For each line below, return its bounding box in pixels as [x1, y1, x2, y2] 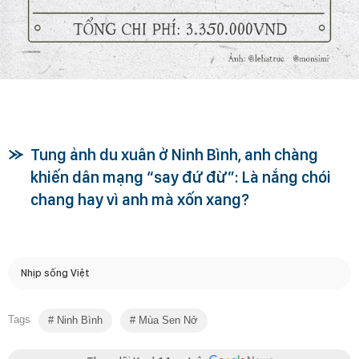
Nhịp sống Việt [21, 267, 90, 280]
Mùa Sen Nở [135, 313, 198, 326]
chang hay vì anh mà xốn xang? [30, 189, 249, 209]
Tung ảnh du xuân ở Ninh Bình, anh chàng [30, 144, 318, 164]
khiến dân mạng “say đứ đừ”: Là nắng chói [30, 167, 331, 187]
